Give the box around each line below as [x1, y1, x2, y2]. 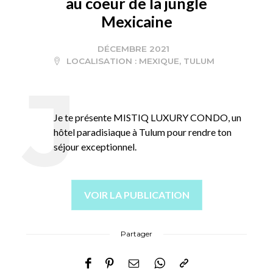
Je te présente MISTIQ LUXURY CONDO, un [54, 112, 242, 124]
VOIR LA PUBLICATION [83, 189, 190, 201]
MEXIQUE [138, 56, 179, 66]
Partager [121, 229, 152, 239]
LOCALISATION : [63, 56, 139, 66]
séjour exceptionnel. [54, 141, 137, 153]
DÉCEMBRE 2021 [97, 44, 169, 54]
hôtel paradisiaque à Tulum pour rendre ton [54, 126, 232, 138]
